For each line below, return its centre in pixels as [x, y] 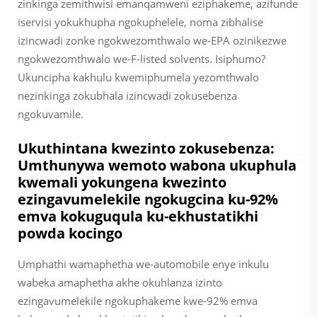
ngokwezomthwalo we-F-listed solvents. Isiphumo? [142, 58]
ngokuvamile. [51, 114]
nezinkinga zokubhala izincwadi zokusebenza [127, 95]
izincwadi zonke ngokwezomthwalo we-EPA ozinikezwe [152, 40]
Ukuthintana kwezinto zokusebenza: [146, 148]
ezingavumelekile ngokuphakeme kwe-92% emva [138, 300]
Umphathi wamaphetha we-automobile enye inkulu [143, 264]
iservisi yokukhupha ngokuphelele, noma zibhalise [140, 22]
